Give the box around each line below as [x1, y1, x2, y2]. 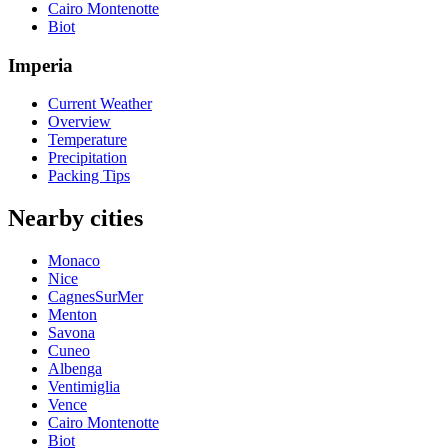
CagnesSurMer [48, 288, 143, 306]
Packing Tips [48, 167, 130, 185]
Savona [48, 324, 95, 342]
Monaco [48, 252, 100, 270]
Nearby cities [8, 205, 143, 232]
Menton [48, 306, 97, 324]
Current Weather [48, 95, 152, 113]
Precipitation [48, 149, 127, 167]
